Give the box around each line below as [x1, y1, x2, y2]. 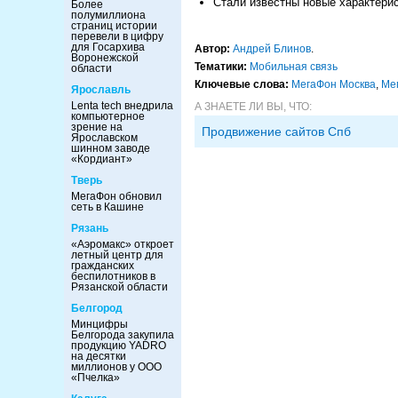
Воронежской [71, 52, 139, 64]
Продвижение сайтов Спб [202, 124, 351, 139]
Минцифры [71, 318, 128, 330]
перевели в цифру [71, 30, 163, 43]
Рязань [71, 222, 108, 235]
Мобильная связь [250, 60, 338, 73]
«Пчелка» [71, 371, 120, 384]
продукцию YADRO [71, 339, 166, 352]
